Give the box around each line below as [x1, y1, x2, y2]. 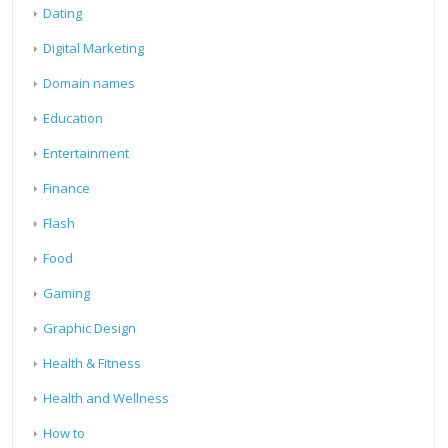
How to [43, 424, 86, 443]
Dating [43, 4, 83, 23]
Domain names [43, 74, 136, 93]
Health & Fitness [43, 354, 142, 373]
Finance [43, 179, 91, 198]
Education [43, 109, 104, 128]
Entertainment [43, 144, 130, 163]
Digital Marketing [43, 39, 145, 58]
